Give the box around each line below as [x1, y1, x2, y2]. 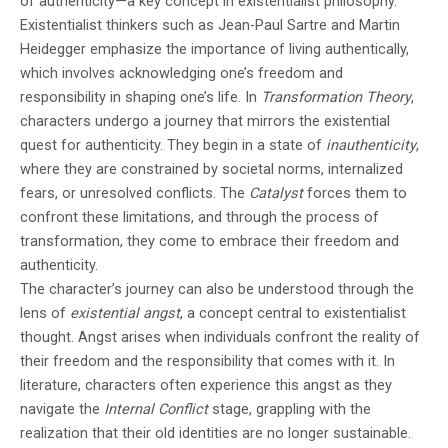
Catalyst [249, 184, 303, 203]
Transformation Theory [261, 88, 411, 107]
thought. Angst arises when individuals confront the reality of [20, 328, 420, 347]
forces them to [303, 184, 407, 203]
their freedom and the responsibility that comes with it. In [20, 352, 395, 371]
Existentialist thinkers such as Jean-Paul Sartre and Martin [20, 16, 400, 35]
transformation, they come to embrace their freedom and [20, 232, 399, 251]
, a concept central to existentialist [180, 304, 406, 323]
